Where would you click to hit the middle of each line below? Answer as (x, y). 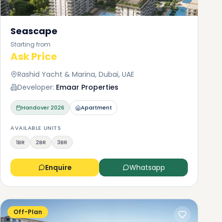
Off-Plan (28, 212)
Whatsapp (147, 167)
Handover (35, 108)
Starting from (30, 44)
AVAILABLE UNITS (36, 128)
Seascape (34, 31)
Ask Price (34, 56)
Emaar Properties (87, 87)
